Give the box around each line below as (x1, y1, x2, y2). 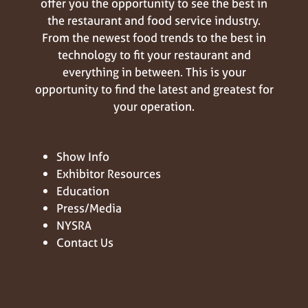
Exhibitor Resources (56, 165, 162, 181)
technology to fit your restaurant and (57, 46, 251, 63)
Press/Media (56, 199, 122, 216)
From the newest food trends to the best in (42, 29, 266, 45)
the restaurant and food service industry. (47, 12, 261, 28)
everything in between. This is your (62, 63, 246, 80)
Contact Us (56, 234, 114, 250)
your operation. (113, 98, 195, 114)
